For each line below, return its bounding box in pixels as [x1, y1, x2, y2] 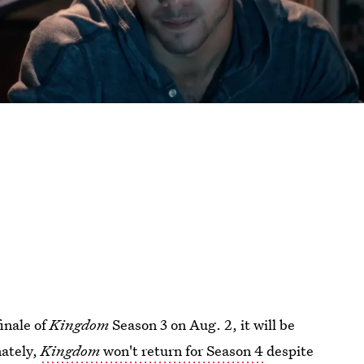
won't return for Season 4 [100, 341, 264, 360]
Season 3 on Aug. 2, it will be [109, 315, 296, 334]
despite [263, 341, 314, 360]
